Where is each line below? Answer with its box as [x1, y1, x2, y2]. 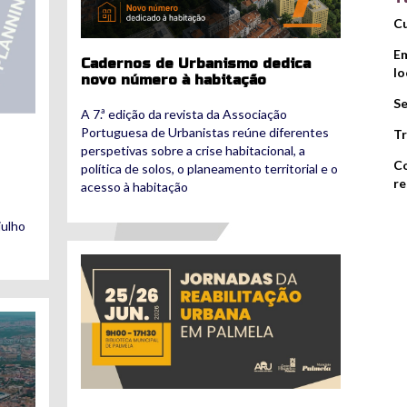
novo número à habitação [81, 71, 267, 88]
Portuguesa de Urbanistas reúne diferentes [81, 124, 330, 140]
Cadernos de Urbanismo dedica [81, 55, 312, 72]
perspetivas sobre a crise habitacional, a [81, 142, 306, 158]
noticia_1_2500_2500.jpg [81, 253, 270, 271]
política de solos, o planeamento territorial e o [81, 160, 339, 176]
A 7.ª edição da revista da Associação [81, 105, 288, 122]
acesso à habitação [81, 178, 189, 194]
